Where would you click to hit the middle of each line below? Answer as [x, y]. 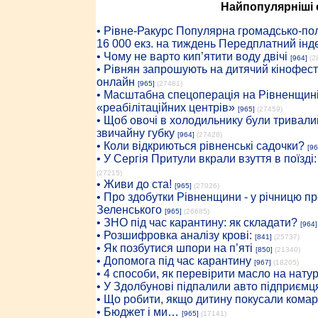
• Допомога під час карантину [174, 261]
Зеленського [129, 210]
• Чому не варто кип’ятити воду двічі [192, 56]
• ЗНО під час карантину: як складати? [197, 223]
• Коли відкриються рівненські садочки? [200, 146]
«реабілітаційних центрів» [165, 108]
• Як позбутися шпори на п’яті [174, 248]
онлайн [115, 82]
